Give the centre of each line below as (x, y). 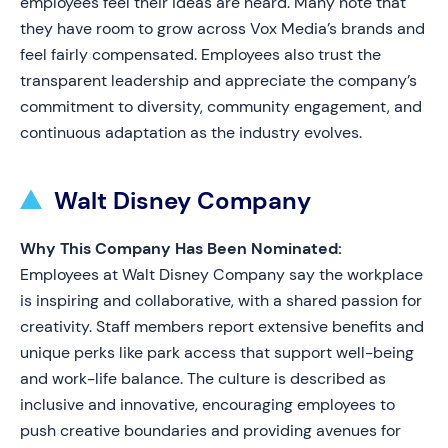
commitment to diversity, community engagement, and (221, 106)
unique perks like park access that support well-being (217, 352)
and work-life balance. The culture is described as (203, 378)
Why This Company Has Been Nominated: (181, 248)
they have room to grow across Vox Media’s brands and (222, 28)
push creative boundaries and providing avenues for (210, 430)
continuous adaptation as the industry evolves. (191, 132)
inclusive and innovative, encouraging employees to (207, 404)
